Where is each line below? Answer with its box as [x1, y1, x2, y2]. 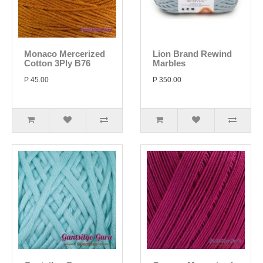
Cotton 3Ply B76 [24, 58, 90, 68]
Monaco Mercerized [24, 49, 105, 59]
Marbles [153, 58, 186, 68]
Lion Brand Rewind [153, 49, 232, 59]
